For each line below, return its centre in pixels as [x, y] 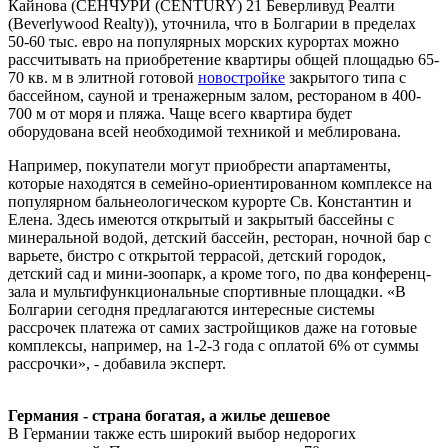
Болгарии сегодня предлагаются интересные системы [191, 309]
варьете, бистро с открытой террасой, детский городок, [197, 255]
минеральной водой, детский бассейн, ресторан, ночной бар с [219, 237]
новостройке [241, 77]
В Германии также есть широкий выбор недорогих [182, 433]
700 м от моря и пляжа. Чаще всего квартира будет [180, 113]
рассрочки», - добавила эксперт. [117, 363]
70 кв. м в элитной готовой [103, 77]
